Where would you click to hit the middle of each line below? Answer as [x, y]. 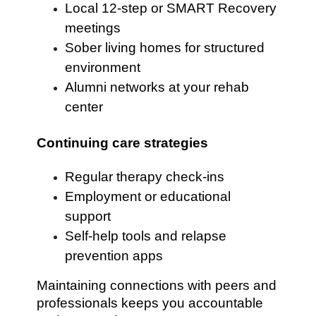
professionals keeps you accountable [150, 303]
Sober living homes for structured [165, 48]
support [88, 216]
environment [103, 67]
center [84, 107]
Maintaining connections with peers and [157, 285]
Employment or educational [148, 196]
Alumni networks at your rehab [157, 87]
